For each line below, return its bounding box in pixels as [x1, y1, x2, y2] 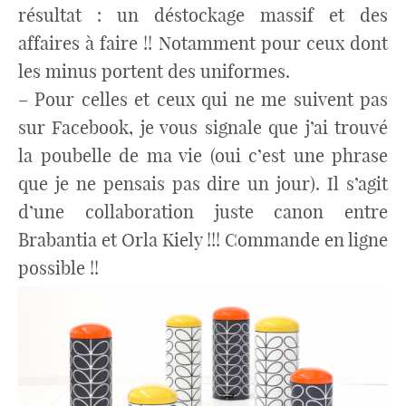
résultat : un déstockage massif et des [18, 4, 388, 26]
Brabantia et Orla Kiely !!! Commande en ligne [18, 228, 388, 251]
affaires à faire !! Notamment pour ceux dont [18, 32, 388, 54]
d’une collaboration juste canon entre [18, 200, 388, 223]
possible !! [18, 256, 99, 279]
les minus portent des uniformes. [18, 60, 290, 82]
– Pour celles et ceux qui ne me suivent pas [18, 88, 388, 111]
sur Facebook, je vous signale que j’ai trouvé [18, 116, 388, 139]
